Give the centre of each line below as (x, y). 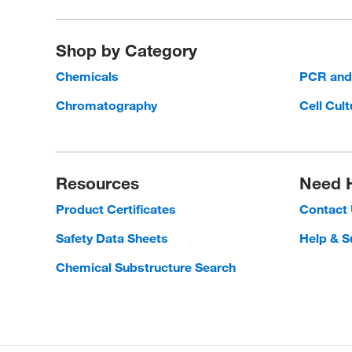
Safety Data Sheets (112, 238)
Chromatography (107, 105)
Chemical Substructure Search (146, 267)
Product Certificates (116, 209)
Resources (98, 183)
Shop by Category (126, 50)
